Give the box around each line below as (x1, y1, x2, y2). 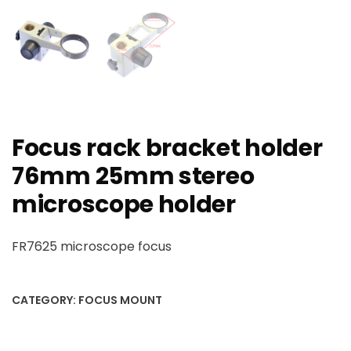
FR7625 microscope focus (12, 237, 172, 255)
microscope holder (12, 187, 236, 221)
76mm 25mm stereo (12, 159, 255, 193)
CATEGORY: (12, 291, 78, 308)
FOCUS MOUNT (78, 291, 162, 308)
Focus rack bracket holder (12, 131, 323, 165)
